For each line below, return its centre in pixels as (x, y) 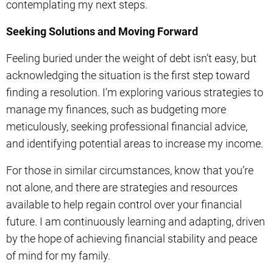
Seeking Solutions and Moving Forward (102, 31)
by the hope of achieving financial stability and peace (132, 238)
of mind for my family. (58, 255)
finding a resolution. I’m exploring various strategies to (135, 92)
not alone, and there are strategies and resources (122, 187)
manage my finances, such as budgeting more (116, 109)
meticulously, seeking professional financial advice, (127, 126)
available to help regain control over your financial (124, 204)
